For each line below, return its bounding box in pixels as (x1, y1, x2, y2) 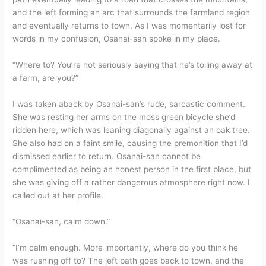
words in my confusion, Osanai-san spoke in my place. (12, 34, 221, 44)
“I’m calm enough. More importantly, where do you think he (12, 242, 239, 252)
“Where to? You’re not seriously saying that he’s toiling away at (12, 60, 253, 70)
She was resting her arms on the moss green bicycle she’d (12, 112, 236, 122)
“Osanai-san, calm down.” (12, 216, 110, 226)
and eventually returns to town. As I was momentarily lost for (12, 21, 246, 31)
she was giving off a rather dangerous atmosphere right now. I (12, 177, 251, 187)
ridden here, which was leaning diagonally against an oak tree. (12, 125, 251, 135)
